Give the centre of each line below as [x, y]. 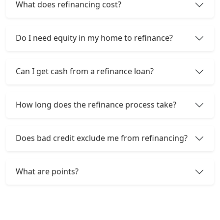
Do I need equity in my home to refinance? [94, 38]
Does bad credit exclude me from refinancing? [102, 138]
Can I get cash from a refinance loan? [85, 71]
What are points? [47, 172]
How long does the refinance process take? [96, 105]
